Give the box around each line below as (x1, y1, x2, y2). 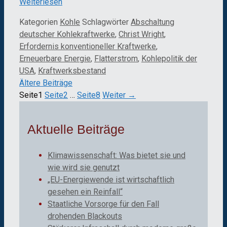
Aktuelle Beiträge (27, 122, 125, 136)
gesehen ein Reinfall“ (48, 186, 123, 197)
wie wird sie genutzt (48, 162, 120, 172)
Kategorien (19, 17, 60, 27)
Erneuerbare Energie (19, 54, 91, 64)
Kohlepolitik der (141, 54, 197, 64)
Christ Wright (119, 29, 164, 40)
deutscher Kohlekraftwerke (19, 29, 115, 40)
